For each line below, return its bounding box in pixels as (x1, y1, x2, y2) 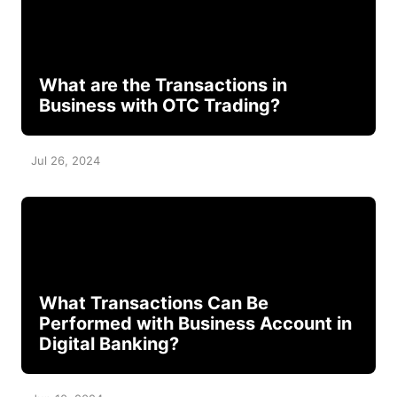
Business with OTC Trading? (38, 94, 280, 116)
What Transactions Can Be (38, 292, 269, 314)
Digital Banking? (38, 332, 179, 354)
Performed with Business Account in (38, 312, 352, 334)
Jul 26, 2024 (30, 152, 100, 167)
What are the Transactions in (38, 74, 287, 96)
